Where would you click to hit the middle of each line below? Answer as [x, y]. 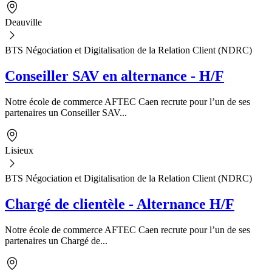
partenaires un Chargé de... [56, 240]
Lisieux [19, 151]
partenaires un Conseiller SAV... [66, 113]
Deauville [23, 22]
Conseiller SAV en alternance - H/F [114, 76]
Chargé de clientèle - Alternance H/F [120, 204]
